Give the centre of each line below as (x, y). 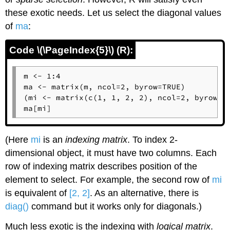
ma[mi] (37, 108)
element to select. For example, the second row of (109, 179)
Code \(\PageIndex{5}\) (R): (71, 50)
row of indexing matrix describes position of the (101, 166)
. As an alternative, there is (145, 193)
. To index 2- (153, 139)
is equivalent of (37, 193)
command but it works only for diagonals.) (116, 206)
